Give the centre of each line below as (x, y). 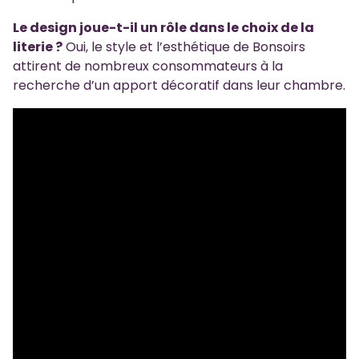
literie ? (38, 47)
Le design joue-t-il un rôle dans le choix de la (163, 28)
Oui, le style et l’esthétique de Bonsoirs (184, 47)
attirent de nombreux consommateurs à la (148, 67)
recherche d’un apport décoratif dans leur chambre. (179, 86)
